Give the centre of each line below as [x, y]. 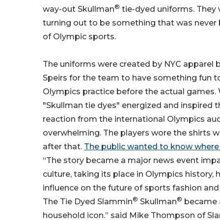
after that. [63, 147]
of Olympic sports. [79, 37]
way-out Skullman [79, 9]
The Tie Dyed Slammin [88, 202]
